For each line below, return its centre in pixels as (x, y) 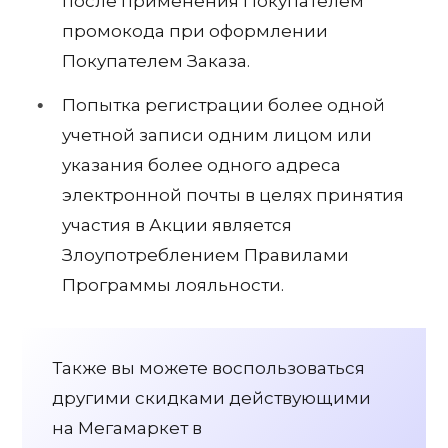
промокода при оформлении (195, 31)
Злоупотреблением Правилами (205, 254)
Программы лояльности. (173, 284)
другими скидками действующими (211, 397)
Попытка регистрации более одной (223, 104)
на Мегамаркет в (127, 427)
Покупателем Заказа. (156, 61)
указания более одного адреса (201, 164)
